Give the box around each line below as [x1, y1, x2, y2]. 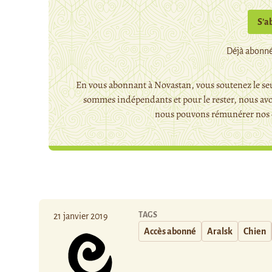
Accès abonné [144, 226, 196, 236]
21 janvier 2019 [53, 211, 108, 221]
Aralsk [207, 226, 233, 236]
